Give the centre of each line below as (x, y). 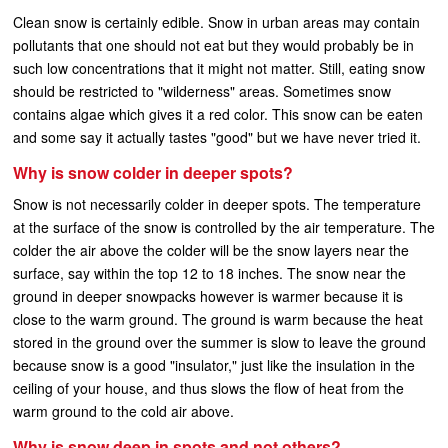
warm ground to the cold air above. (123, 411)
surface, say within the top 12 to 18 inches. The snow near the (209, 273)
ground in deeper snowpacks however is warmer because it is (208, 296)
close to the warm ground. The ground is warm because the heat (218, 319)
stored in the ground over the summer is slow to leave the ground (219, 342)
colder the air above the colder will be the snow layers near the (211, 250)
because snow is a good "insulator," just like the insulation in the (214, 365)
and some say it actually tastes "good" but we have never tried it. (217, 137)
